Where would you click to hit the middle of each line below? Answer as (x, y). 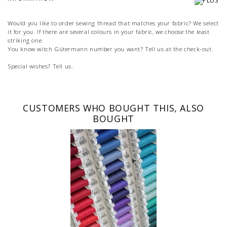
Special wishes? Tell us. (41, 66)
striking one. (26, 40)
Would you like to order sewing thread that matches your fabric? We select (113, 23)
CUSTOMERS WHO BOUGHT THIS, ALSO (113, 108)
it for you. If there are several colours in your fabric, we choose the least (109, 31)
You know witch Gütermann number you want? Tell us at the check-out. (111, 49)
